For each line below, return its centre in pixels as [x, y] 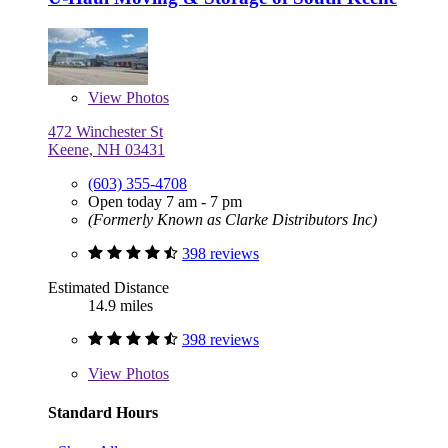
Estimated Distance [108, 287]
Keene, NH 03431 [106, 149]
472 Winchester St [105, 131]
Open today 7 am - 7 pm [165, 201]
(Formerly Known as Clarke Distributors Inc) [232, 219]
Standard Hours [103, 412]
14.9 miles [120, 305]
